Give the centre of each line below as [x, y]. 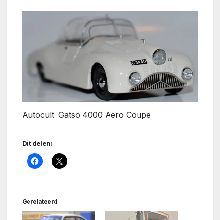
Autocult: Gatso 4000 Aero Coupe [86, 115]
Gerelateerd [40, 201]
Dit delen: [37, 143]
